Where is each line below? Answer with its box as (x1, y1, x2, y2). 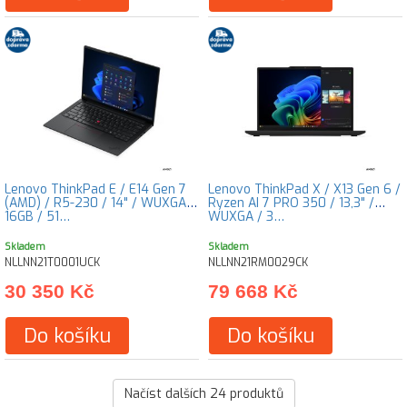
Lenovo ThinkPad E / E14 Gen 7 (5, 181, 186, 198)
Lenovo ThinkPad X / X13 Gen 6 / (208, 181, 401, 198)
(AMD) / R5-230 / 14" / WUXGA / (5, 194, 195, 212)
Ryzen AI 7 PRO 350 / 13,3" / (208, 194, 374, 212)
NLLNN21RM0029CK (208, 255, 308, 270)
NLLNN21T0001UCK (5, 255, 100, 270)
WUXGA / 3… (208, 208, 284, 225)
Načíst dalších (124, 385, 210, 402)
